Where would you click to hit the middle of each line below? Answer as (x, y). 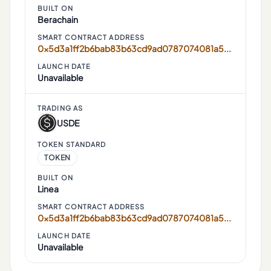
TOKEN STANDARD (72, 144)
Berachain (58, 19)
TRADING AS (60, 108)
